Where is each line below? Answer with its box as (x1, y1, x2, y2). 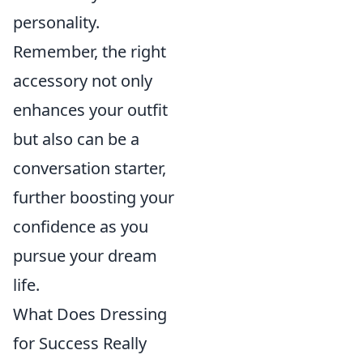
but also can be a (13, 127, 139, 150)
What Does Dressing (13, 302, 167, 325)
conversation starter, (13, 156, 166, 179)
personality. (13, 11, 100, 33)
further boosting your (13, 186, 174, 208)
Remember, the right (13, 40, 166, 62)
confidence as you (13, 215, 148, 237)
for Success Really (13, 331, 147, 354)
